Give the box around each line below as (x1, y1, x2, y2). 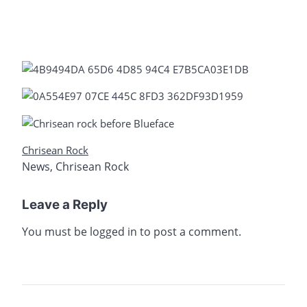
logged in (90, 223, 137, 239)
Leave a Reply (22, 196, 108, 212)
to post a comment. (137, 223, 241, 239)
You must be (22, 223, 90, 239)
